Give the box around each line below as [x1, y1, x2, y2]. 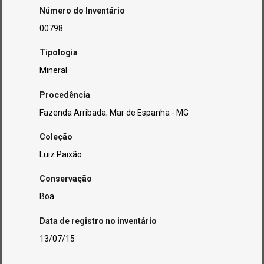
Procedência [39, 90, 91, 100]
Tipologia [39, 48, 78, 58]
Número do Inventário [39, 5, 126, 15]
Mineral [39, 65, 68, 75]
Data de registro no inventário [39, 216, 157, 226]
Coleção [39, 131, 73, 141]
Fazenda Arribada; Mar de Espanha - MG [39, 107, 189, 117]
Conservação [39, 174, 93, 184]
